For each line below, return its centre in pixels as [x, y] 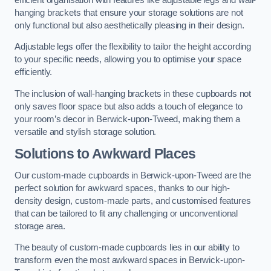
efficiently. [34, 72]
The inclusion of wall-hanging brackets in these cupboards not [133, 93]
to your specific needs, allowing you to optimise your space [128, 60]
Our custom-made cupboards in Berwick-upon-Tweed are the [133, 175]
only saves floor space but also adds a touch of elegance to [129, 106]
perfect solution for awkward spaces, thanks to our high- [122, 188]
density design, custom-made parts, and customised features [133, 201]
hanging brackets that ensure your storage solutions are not [129, 12]
